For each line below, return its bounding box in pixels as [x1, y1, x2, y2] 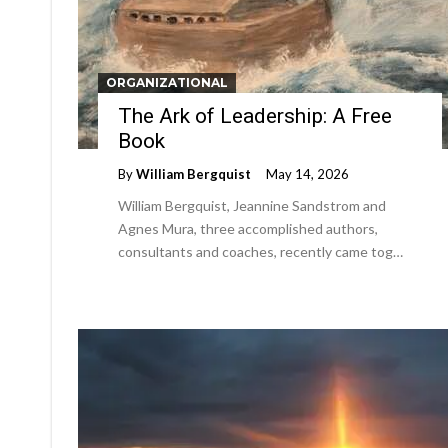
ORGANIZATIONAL [106, 75, 228, 90]
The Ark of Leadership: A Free [118, 104, 392, 128]
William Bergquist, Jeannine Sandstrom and [118, 197, 386, 214]
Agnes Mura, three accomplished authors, [118, 220, 378, 237]
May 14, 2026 [266, 166, 349, 182]
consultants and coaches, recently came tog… [118, 243, 403, 260]
